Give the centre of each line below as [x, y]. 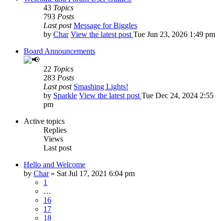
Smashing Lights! [101, 86]
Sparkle [65, 95]
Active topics [44, 121]
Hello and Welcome [55, 164]
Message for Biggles [105, 25]
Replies [55, 130]
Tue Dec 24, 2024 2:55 [178, 95]
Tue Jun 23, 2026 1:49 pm [174, 34]
